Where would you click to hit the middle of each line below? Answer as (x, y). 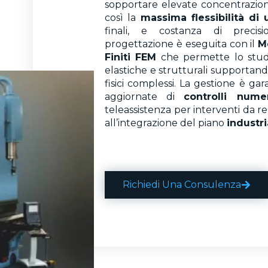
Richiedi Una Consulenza (182, 185)
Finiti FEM (131, 57)
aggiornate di (144, 96)
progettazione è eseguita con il (182, 44)
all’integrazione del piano (166, 123)
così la (123, 17)
